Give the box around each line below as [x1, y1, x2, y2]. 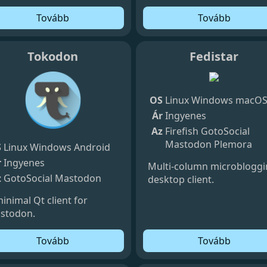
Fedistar [190, 48, 239, 64]
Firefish [165, 124, 198, 138]
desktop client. [148, 172, 214, 186]
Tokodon [27, 48, 79, 64]
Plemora [214, 137, 252, 151]
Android [74, 140, 111, 154]
